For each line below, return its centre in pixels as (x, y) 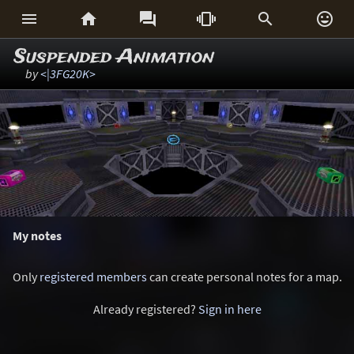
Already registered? (145, 309)
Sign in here (230, 309)
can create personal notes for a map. (244, 277)
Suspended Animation (114, 57)
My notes (37, 235)
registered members (93, 277)
